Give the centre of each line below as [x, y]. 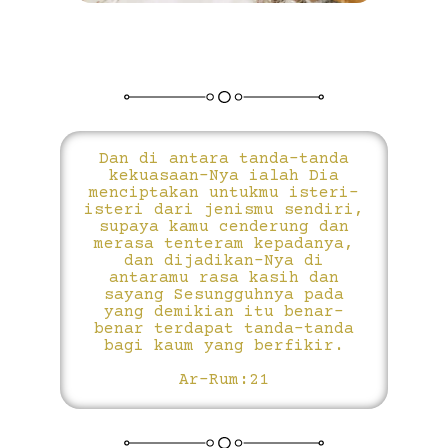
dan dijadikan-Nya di [224, 261]
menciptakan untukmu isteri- [224, 193]
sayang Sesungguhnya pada [224, 295]
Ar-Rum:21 [224, 380]
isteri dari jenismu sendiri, [224, 210]
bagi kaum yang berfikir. [224, 346]
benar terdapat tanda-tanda [224, 329]
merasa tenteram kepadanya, [224, 244]
